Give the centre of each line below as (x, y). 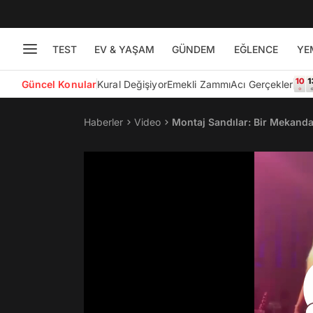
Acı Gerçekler (262, 84)
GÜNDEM (193, 49)
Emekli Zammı (199, 84)
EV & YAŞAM (124, 49)
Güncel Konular (59, 84)
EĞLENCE (256, 49)
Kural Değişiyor (132, 84)
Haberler (103, 122)
